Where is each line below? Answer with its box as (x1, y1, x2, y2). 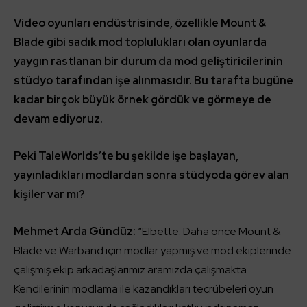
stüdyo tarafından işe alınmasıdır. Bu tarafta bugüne (14, 73, 293, 88)
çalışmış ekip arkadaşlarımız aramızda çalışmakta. (14, 262, 249, 277)
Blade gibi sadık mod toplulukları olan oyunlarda (14, 34, 267, 49)
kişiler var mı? (14, 186, 85, 201)
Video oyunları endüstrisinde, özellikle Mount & (14, 15, 266, 30)
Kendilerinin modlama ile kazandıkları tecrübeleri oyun (14, 281, 273, 296)
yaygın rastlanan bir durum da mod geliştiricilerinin (14, 53, 283, 69)
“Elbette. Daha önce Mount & (136, 223, 280, 238)
